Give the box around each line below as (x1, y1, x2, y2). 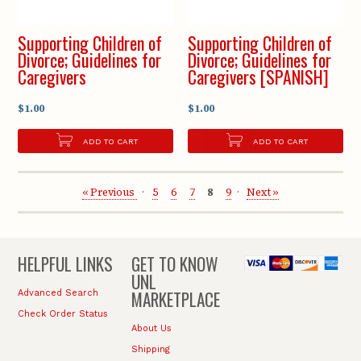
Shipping (131, 343, 170, 355)
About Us (131, 323, 172, 334)
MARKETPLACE (131, 287, 220, 313)
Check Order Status (18, 308, 109, 319)
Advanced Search (18, 288, 99, 299)
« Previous (82, 185, 138, 200)
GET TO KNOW (131, 251, 218, 277)
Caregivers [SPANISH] (187, 64, 329, 90)
